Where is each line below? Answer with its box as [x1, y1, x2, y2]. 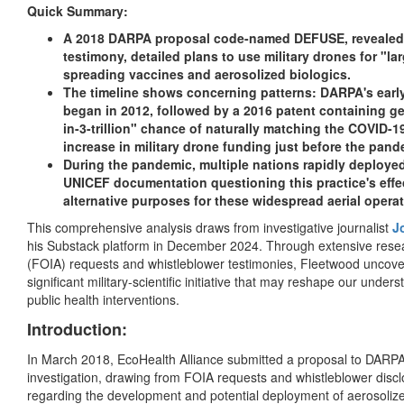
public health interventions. [27, 290, 179, 309]
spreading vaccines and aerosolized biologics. [63, 65, 351, 84]
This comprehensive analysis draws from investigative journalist [27, 218, 392, 237]
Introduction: [27, 317, 127, 342]
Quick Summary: [27, 2, 132, 21]
